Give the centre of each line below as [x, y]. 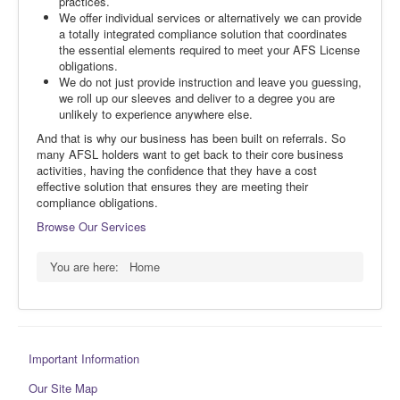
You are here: [88, 266]
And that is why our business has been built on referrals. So [191, 137]
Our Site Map [63, 387]
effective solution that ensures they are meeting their [172, 186]
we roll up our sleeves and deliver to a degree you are [197, 97]
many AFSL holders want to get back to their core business [190, 154]
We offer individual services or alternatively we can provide [210, 17]
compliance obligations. [97, 202]
